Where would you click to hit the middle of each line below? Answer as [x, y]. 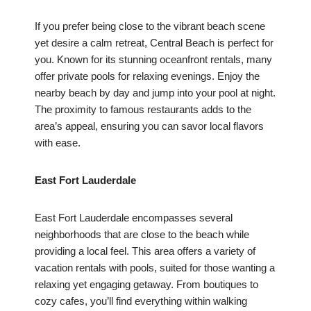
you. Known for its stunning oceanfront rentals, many [153, 60]
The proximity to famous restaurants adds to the [143, 110]
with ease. [58, 143]
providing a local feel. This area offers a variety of [145, 251]
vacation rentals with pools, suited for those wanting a [155, 268]
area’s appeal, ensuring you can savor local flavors [149, 126]
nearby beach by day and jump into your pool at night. [155, 93]
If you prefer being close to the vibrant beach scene [150, 26]
